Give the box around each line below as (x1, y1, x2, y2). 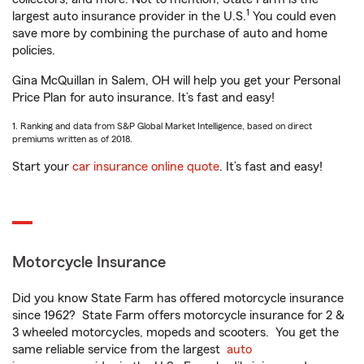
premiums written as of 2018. (12, 134, 132, 144)
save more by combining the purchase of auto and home (12, 27, 327, 40)
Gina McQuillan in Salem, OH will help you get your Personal (12, 74, 340, 87)
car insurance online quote (72, 160, 219, 173)
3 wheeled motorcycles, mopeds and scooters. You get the (12, 326, 339, 339)
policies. (12, 44, 55, 57)
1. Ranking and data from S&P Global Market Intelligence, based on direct (12, 121, 312, 131)
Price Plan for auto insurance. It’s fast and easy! (12, 91, 275, 104)
